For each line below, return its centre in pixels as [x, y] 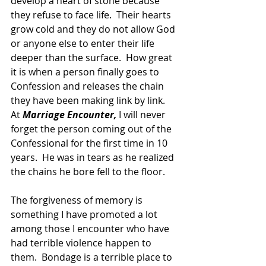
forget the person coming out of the [92, 129]
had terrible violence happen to [82, 243]
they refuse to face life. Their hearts [92, 15]
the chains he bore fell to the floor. [88, 171]
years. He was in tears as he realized [94, 157]
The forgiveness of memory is [78, 200]
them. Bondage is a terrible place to [93, 257]
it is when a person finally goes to [86, 72]
